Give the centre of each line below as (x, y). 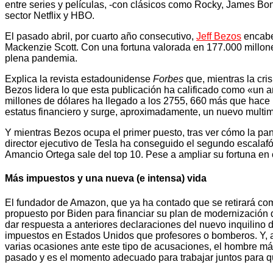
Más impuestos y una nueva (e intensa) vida (106, 179)
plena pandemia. (41, 58)
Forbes (168, 79)
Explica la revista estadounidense (79, 79)
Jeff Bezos (219, 37)
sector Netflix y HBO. (50, 16)
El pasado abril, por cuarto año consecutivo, (101, 37)
